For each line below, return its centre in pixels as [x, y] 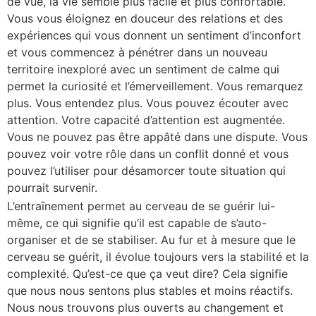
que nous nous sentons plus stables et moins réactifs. [150, 291]
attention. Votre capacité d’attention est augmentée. [146, 120]
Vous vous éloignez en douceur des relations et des [145, 18]
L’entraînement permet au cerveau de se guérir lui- [141, 206]
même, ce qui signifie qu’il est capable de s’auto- [137, 223]
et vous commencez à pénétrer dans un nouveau [137, 52]
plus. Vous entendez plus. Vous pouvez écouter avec [148, 103]
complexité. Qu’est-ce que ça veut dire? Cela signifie [147, 274]
